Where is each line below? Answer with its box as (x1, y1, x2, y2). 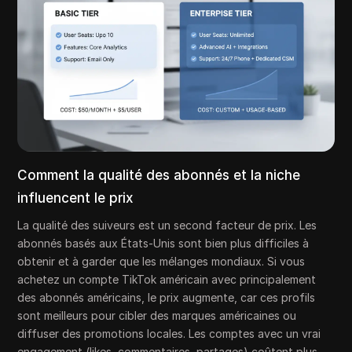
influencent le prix (17, 190, 134, 207)
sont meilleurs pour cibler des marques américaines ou (17, 309, 297, 323)
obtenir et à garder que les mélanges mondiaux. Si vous (17, 255, 306, 269)
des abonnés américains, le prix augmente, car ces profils (17, 291, 316, 305)
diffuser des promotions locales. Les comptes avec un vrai (17, 327, 321, 341)
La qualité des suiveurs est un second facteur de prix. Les (17, 218, 317, 233)
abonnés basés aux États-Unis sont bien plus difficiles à (17, 236, 310, 251)
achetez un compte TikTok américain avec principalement (17, 273, 317, 287)
